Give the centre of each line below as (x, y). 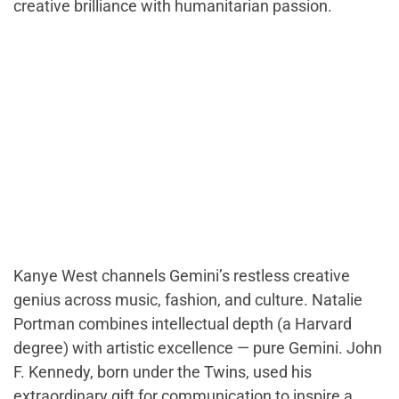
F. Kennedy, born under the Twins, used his (163, 371)
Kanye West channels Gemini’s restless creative (182, 275)
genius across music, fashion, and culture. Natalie (188, 299)
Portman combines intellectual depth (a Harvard (183, 323)
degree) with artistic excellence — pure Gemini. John (198, 347)
